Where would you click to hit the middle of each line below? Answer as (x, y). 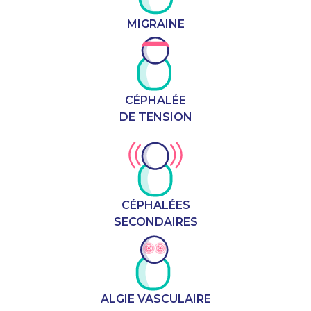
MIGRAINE (155, 24)
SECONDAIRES (155, 222)
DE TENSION (155, 117)
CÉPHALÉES (155, 205)
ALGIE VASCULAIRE (155, 299)
